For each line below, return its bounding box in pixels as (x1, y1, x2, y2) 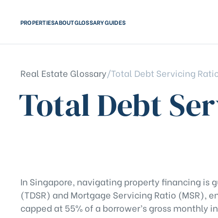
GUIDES (104, 18, 126, 26)
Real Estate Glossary (20, 66, 107, 79)
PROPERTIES (20, 18, 55, 26)
